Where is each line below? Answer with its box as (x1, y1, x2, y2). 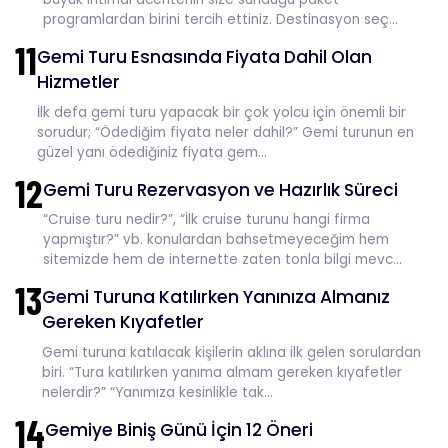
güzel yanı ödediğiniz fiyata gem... (37, 142, 267, 162)
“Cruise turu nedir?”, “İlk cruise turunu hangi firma (43, 210, 370, 229)
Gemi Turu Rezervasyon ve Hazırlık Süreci (43, 177, 398, 202)
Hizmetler (37, 70, 120, 94)
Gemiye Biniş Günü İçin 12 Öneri (45, 417, 313, 442)
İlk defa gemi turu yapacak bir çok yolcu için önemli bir (37, 102, 406, 122)
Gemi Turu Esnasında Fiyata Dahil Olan (37, 45, 372, 69)
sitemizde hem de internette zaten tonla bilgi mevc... (43, 250, 402, 269)
